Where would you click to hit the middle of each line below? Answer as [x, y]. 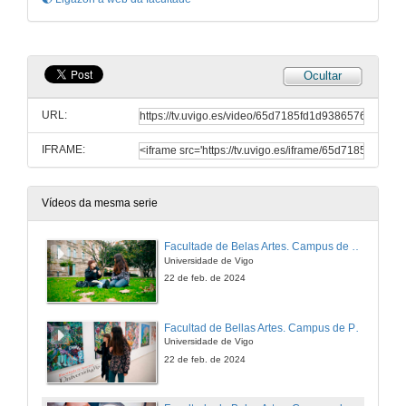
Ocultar [323, 76]
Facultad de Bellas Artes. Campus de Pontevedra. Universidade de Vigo [361, 328]
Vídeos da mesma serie [100, 203]
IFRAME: [63, 150]
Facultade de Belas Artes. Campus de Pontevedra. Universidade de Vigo [357, 247]
